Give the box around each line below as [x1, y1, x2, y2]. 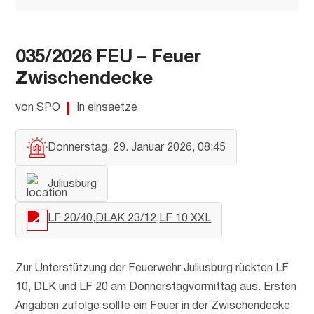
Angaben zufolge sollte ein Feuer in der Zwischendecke [15, 301, 291, 312]
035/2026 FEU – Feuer [15, 49, 202, 67]
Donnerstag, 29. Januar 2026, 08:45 [48, 142, 226, 153]
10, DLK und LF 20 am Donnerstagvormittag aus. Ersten [15, 282, 297, 293]
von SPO [15, 103, 61, 114]
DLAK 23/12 [95, 214, 157, 224]
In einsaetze [76, 103, 138, 114]
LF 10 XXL [159, 214, 212, 224]
